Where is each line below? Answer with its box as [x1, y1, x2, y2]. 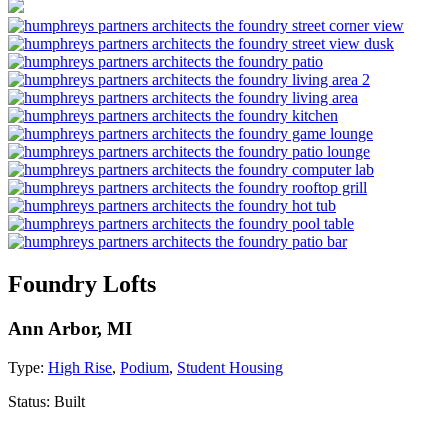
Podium [120, 358, 169, 376]
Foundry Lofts [8, 270, 156, 297]
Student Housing [177, 358, 283, 376]
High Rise [48, 358, 112, 376]
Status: [8, 392, 54, 410]
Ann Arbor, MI [8, 317, 132, 339]
